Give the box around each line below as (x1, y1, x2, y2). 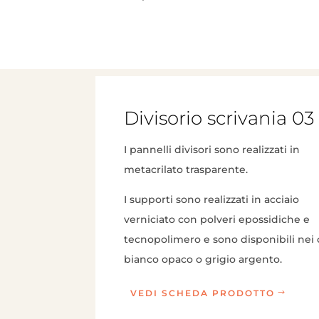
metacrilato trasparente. (124, 162, 249, 176)
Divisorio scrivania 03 (124, 106, 315, 130)
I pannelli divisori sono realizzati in (124, 142, 300, 156)
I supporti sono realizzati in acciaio (124, 192, 300, 206)
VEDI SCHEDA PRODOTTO (130, 287, 275, 298)
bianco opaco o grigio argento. (124, 252, 283, 266)
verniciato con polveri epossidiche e (124, 212, 310, 226)
